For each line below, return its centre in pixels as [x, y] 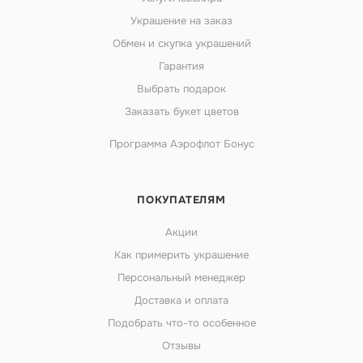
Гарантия [181, 66]
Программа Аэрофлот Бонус [181, 144]
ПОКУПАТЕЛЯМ [181, 200]
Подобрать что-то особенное [181, 323]
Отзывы [181, 346]
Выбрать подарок [181, 89]
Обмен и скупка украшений [181, 43]
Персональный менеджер [181, 278]
